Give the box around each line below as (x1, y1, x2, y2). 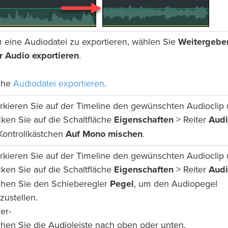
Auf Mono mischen (66, 129, 142, 139)
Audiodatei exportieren (13, 78, 104, 90)
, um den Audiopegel (134, 179, 217, 189)
